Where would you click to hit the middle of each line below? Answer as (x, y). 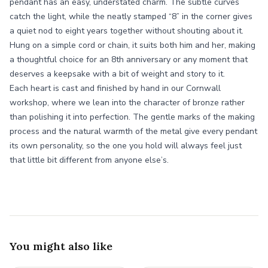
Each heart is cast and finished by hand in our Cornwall (115, 88)
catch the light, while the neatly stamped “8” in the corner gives (131, 16)
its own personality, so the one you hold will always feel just (126, 146)
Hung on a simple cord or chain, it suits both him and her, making (133, 45)
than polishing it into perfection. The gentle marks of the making (132, 117)
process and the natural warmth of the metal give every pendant (133, 131)
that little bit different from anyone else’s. (89, 160)
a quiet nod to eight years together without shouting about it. (127, 31)
